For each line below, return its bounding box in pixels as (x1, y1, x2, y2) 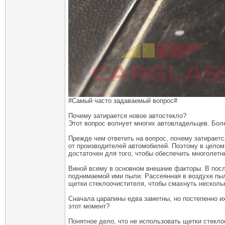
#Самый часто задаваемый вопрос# (68, 97, 177, 105)
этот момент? (68, 202, 109, 210)
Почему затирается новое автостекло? (68, 112, 186, 120)
